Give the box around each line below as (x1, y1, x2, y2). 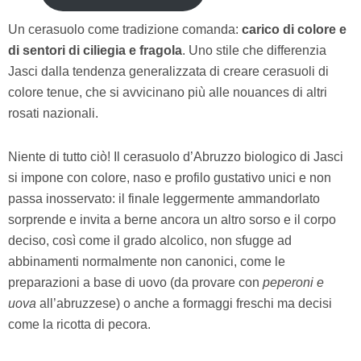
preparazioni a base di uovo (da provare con (8, 275, 263, 289)
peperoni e (263, 275, 324, 289)
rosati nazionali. (8, 106, 98, 120)
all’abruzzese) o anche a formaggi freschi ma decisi (36, 296, 332, 310)
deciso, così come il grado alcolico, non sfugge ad (8, 233, 292, 247)
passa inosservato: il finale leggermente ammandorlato (8, 191, 320, 205)
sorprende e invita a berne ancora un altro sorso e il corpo (8, 212, 336, 226)
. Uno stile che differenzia (182, 43, 326, 57)
